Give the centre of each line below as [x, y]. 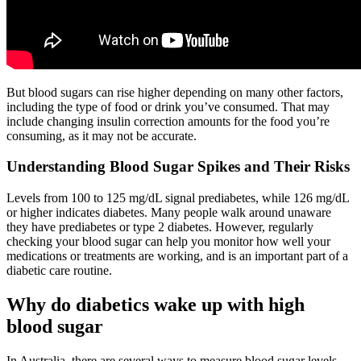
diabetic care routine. [59, 271]
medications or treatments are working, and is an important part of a [177, 256]
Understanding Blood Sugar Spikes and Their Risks [178, 167]
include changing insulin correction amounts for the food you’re [168, 121]
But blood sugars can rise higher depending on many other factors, [175, 92]
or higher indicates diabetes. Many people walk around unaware [169, 213]
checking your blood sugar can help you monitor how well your [168, 242]
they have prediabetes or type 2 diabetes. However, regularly [160, 227]
